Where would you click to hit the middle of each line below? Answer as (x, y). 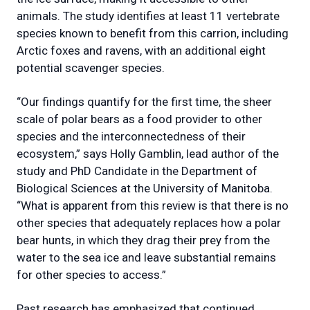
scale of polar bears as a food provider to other (139, 119)
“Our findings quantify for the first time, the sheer (144, 101)
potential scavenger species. (91, 67)
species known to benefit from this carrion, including (153, 33)
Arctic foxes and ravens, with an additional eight (141, 50)
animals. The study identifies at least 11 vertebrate (148, 16)
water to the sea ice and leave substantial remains (146, 257)
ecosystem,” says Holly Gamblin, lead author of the (148, 153)
